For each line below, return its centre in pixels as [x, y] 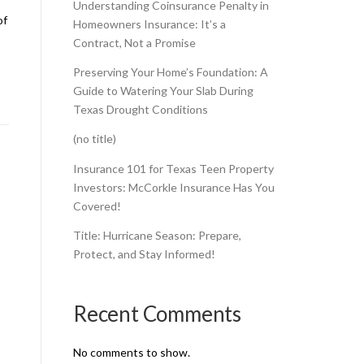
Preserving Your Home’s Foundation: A [171, 71]
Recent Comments [157, 313]
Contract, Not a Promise [134, 42]
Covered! [97, 206]
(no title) [95, 139]
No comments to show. [132, 352]
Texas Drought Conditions [141, 109]
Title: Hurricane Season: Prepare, [157, 235]
